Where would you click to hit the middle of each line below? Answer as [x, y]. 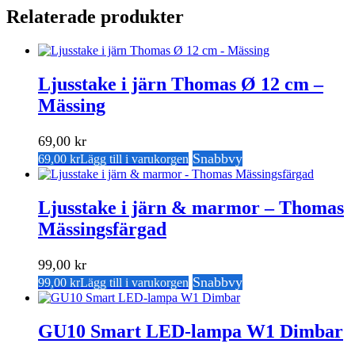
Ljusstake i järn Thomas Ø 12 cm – [181, 84]
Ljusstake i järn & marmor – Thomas [191, 207]
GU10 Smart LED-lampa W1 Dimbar [191, 331]
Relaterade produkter [95, 17]
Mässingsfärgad [102, 229]
